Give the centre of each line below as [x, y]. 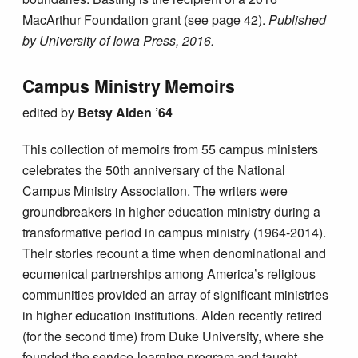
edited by [50, 112]
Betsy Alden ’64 [125, 112]
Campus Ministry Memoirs [129, 86]
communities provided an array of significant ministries [176, 294]
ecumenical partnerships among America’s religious [169, 273]
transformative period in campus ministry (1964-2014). [175, 232]
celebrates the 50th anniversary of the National [154, 169]
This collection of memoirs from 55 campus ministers [171, 149]
